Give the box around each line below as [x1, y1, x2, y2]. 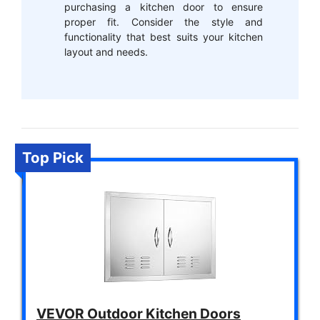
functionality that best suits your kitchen [64, 31, 263, 44]
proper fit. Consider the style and [64, 16, 263, 29]
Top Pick [22, 148, 84, 166]
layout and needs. [64, 46, 148, 59]
